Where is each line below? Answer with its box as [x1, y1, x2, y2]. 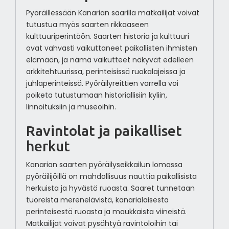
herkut [26, 138, 70, 154]
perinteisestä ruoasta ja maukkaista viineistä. [26, 207, 187, 217]
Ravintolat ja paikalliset [26, 123, 182, 139]
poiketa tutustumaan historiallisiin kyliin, [26, 90, 167, 101]
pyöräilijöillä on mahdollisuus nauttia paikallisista [26, 171, 197, 182]
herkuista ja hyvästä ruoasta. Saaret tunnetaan [26, 183, 195, 194]
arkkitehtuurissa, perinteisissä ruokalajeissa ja [26, 66, 186, 77]
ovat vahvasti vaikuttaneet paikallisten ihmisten [26, 43, 197, 54]
